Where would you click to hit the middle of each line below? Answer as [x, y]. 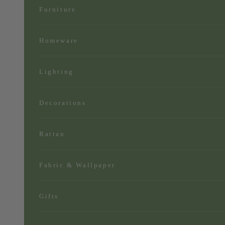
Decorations [63, 102]
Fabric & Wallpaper [77, 165]
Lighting [57, 71]
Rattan [52, 134]
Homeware [59, 40]
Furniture [58, 9]
